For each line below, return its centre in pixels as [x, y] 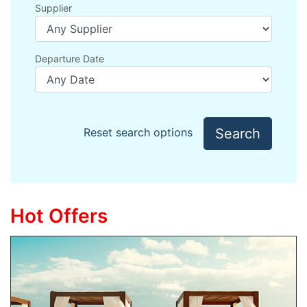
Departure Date [70, 58]
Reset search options [138, 133]
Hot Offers [59, 216]
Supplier [53, 8]
